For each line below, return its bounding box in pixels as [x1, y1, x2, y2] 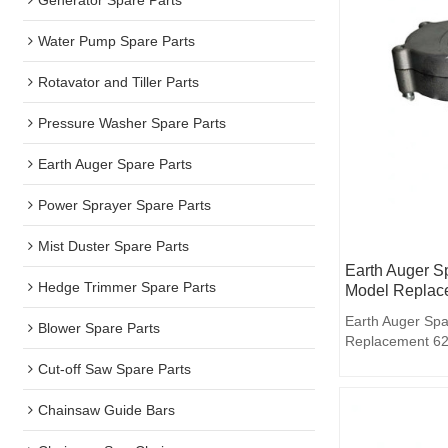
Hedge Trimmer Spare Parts [38, 278, 217, 295]
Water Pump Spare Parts [38, 32, 196, 49]
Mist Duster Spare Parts [38, 237, 190, 254]
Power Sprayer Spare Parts [38, 196, 212, 213]
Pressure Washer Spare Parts [38, 114, 227, 131]
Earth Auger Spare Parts [38, 155, 193, 172]
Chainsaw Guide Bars [38, 401, 176, 418]
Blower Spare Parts [38, 319, 161, 336]
